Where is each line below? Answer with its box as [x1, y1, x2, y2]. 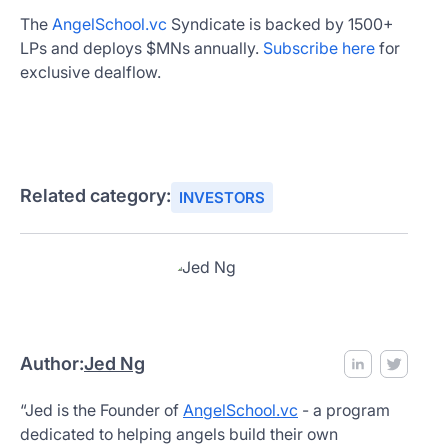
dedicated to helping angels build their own [20, 423, 338, 444]
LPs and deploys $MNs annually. [20, 37, 263, 58]
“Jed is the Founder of [20, 399, 183, 420]
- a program [298, 399, 390, 420]
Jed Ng [84, 353, 145, 375]
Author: [20, 353, 84, 375]
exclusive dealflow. [20, 61, 161, 82]
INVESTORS [179, 187, 265, 207]
